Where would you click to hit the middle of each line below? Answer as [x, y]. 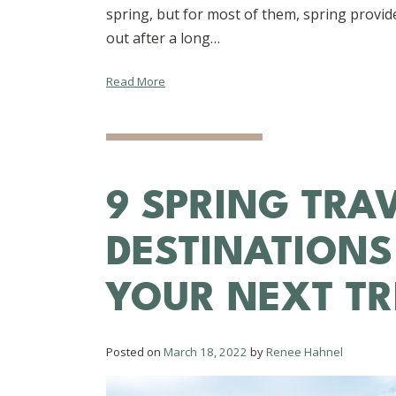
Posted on [135, 351]
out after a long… [163, 38]
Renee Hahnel [305, 351]
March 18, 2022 [206, 351]
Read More [136, 81]
